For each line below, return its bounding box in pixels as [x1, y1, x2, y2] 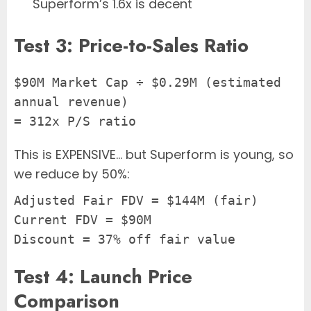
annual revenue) [14, 94, 128, 110]
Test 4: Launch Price [14, 263, 192, 291]
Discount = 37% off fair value [14, 232, 235, 247]
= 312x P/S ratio [14, 114, 136, 129]
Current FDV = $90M [14, 212, 151, 228]
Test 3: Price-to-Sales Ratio [14, 31, 249, 59]
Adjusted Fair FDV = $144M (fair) [14, 193, 258, 208]
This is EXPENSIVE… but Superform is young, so [14, 146, 294, 164]
